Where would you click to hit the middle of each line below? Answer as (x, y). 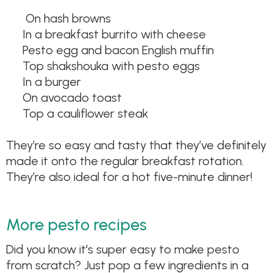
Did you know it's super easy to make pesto (123, 249)
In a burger (51, 82)
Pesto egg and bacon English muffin (118, 50)
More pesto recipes (76, 224)
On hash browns (66, 19)
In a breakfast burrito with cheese (114, 34)
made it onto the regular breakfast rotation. (125, 161)
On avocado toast (72, 98)
